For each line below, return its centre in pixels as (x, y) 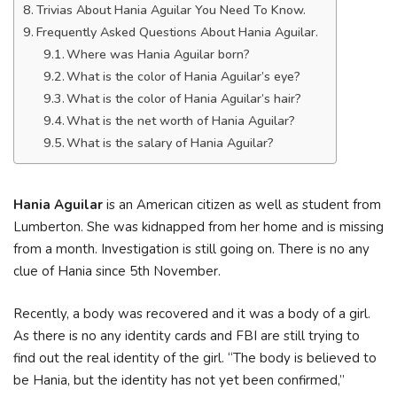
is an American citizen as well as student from (242, 205)
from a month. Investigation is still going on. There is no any (191, 249)
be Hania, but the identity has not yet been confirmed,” (179, 380)
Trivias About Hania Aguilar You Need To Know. (171, 10)
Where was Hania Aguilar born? (159, 54)
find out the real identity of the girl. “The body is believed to (195, 358)
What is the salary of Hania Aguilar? (171, 143)
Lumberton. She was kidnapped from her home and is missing (198, 227)
